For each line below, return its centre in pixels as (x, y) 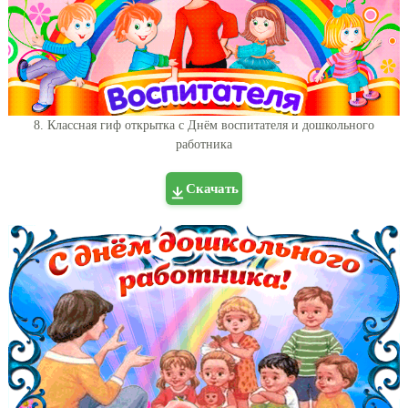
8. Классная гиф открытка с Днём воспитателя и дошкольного (204, 126)
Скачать (212, 189)
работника (204, 145)
